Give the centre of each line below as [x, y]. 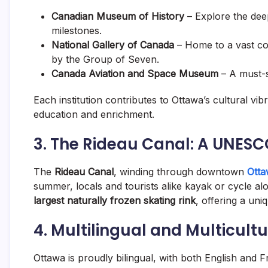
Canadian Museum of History [118, 16]
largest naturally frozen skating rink [115, 201]
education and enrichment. [94, 115]
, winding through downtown [180, 172]
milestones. [77, 31]
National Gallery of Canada [113, 45]
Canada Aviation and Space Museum [135, 74]
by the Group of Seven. [105, 60]
